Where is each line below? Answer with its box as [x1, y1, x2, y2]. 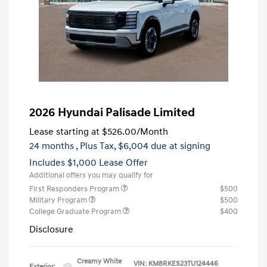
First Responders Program [29, 184, 121, 194]
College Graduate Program [29, 207, 123, 217]
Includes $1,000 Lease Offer [29, 157, 148, 169]
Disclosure [29, 223, 73, 236]
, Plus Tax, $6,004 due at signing [76, 140, 210, 153]
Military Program [29, 195, 89, 206]
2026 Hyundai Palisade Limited [29, 105, 195, 120]
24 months [29, 140, 74, 153]
